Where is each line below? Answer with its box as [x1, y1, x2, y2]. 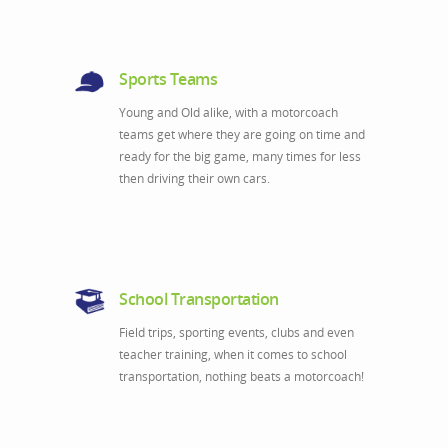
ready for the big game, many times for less [119, 148, 361, 165]
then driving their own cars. [119, 170, 270, 187]
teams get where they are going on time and [119, 126, 365, 143]
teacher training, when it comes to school [119, 346, 347, 363]
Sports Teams [119, 68, 217, 90]
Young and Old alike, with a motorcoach [119, 104, 338, 121]
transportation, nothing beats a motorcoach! [119, 368, 364, 385]
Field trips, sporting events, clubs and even [119, 324, 354, 341]
